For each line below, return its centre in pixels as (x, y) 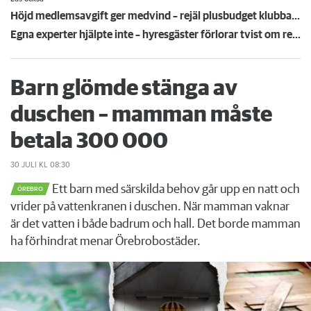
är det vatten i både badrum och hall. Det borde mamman (155, 225)
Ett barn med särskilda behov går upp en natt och (175, 190)
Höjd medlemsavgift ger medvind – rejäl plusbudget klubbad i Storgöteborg (296, 16)
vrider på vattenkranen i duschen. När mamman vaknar (150, 207)
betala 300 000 (89, 142)
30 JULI (24, 165)
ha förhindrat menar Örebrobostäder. (106, 242)
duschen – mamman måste (141, 116)
